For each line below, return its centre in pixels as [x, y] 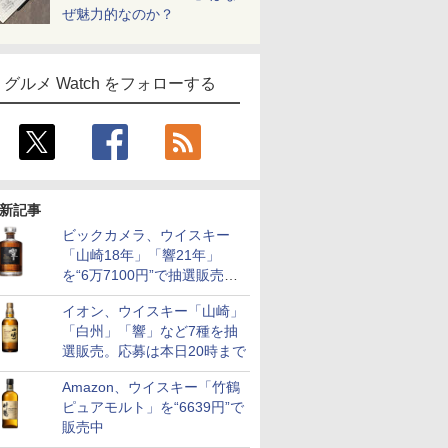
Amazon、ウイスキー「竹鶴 [151, 387]
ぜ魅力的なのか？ [118, 14]
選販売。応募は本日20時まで [154, 351]
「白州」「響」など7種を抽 [150, 331]
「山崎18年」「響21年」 [141, 255]
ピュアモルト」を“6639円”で [153, 407]
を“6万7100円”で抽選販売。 [150, 275]
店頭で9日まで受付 [122, 295]
